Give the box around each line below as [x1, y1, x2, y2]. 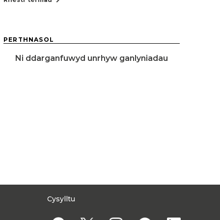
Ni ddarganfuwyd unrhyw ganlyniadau [15, 54, 168, 63]
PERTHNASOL [3, 36, 54, 43]
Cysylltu [47, 194, 75, 203]
